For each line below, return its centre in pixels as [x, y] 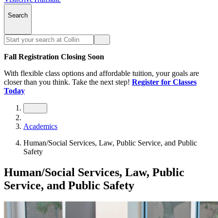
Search [18, 16]
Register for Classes [164, 82]
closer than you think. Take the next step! [67, 82]
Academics [40, 126]
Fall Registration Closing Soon [54, 56]
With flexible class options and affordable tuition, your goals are [101, 73]
